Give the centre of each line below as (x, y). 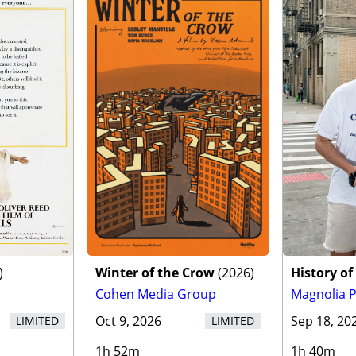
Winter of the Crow (155, 273)
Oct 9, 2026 (128, 321)
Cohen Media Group (155, 294)
